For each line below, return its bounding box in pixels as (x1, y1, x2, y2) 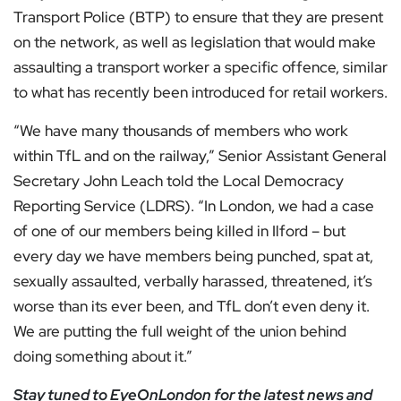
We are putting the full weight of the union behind (13, 321, 346, 342)
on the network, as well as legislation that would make (13, 32, 376, 53)
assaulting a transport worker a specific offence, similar (13, 57, 388, 78)
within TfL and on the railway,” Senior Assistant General (13, 146, 387, 166)
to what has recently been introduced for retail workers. (13, 82, 388, 103)
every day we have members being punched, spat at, (13, 246, 373, 267)
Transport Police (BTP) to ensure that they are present (13, 7, 383, 28)
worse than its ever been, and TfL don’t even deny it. (13, 296, 370, 317)
